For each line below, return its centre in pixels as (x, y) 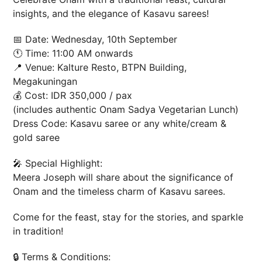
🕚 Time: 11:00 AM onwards (73, 54)
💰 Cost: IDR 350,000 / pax (73, 96)
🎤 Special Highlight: (58, 163)
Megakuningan (45, 82)
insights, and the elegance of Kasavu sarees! (111, 14)
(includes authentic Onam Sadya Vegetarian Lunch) (126, 110)
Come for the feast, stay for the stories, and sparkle (128, 217)
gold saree (37, 138)
